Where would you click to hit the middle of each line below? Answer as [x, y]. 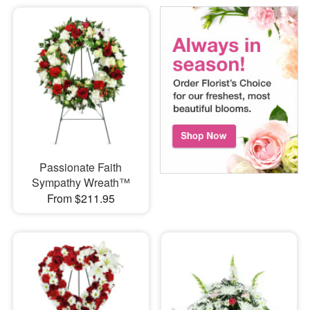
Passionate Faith [81, 167]
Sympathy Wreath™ [81, 183]
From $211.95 [81, 199]
